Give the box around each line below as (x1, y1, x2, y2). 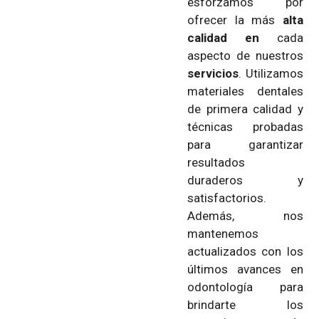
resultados (187, 155, 245, 169)
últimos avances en (187, 261, 303, 276)
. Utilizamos (239, 66, 303, 80)
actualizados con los (187, 244, 303, 258)
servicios (187, 66, 239, 80)
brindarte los (187, 297, 303, 312)
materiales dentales (187, 83, 303, 98)
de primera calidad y (187, 101, 303, 116)
